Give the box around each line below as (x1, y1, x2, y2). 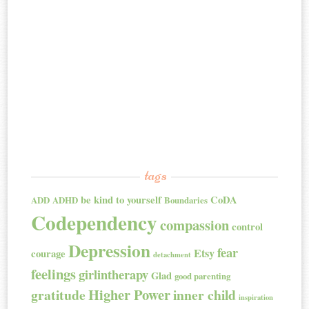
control (232, 219, 263, 234)
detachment (153, 248, 192, 260)
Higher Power (88, 283, 171, 305)
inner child (173, 284, 237, 305)
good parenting (175, 269, 231, 282)
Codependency (31, 207, 158, 237)
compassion (160, 214, 230, 235)
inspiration (239, 291, 274, 303)
